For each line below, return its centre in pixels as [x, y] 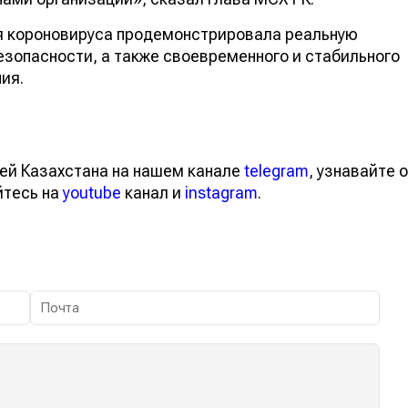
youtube [92, 192]
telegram [276, 170]
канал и [153, 192]
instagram [221, 192]
